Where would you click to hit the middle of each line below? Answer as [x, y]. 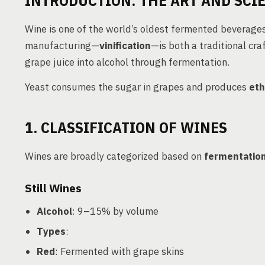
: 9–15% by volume [115, 211]
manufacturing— [62, 46]
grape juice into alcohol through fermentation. [127, 62]
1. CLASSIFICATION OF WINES [126, 127]
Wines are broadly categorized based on [114, 156]
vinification [125, 46]
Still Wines [53, 188]
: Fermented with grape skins [119, 251]
